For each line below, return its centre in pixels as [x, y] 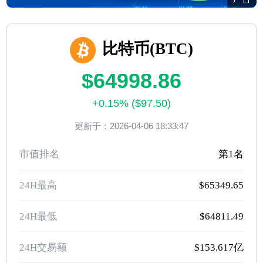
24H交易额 [43, 247]
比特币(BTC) [148, 48]
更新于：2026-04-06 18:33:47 [131, 126]
